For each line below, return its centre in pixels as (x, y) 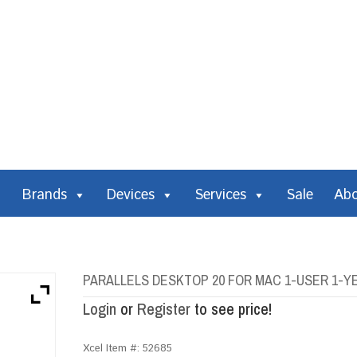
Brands (45, 195)
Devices (131, 195)
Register (164, 309)
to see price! (231, 309)
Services (220, 195)
